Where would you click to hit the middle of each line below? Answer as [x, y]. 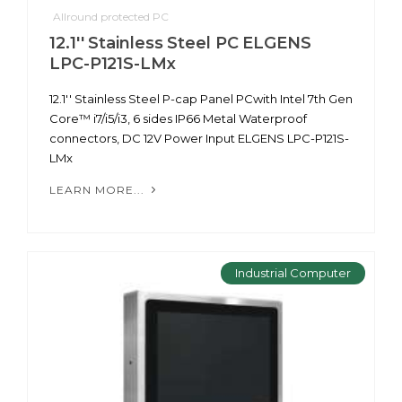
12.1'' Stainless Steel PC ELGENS [180, 44]
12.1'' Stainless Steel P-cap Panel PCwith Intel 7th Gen [201, 99]
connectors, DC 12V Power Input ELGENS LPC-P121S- [199, 139]
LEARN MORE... [99, 190]
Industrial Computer [293, 273]
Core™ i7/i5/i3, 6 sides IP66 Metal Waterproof [178, 119]
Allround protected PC [111, 17]
